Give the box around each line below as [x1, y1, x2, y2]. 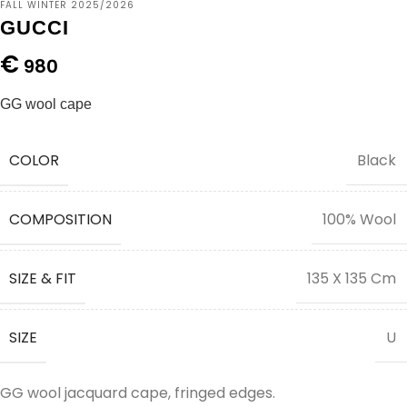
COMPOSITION [9, 208, 112, 230]
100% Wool [323, 209, 396, 231]
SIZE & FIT [9, 267, 76, 289]
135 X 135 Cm [307, 268, 396, 290]
